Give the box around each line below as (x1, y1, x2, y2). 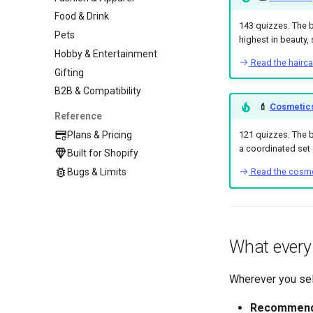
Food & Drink (54, 10, 109, 22)
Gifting (54, 66, 84, 78)
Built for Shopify (67, 147, 139, 159)
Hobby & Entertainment (54, 48, 157, 59)
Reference (54, 110, 102, 122)
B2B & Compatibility (54, 85, 141, 97)
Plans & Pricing (67, 129, 133, 140)
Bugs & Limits (67, 166, 127, 178)
